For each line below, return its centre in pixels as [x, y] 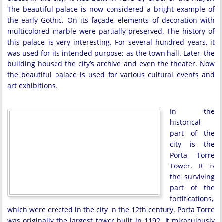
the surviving [192, 177]
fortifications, [192, 198]
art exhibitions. [32, 85]
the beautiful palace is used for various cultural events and [111, 75]
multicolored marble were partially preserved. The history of [111, 31]
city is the [192, 144]
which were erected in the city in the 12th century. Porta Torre [111, 209]
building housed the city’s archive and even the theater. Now [111, 64]
